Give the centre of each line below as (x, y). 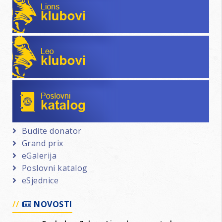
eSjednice (40, 181)
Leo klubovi (44, 42)
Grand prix (42, 143)
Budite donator (52, 131)
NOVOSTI (52, 204)
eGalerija (39, 156)
